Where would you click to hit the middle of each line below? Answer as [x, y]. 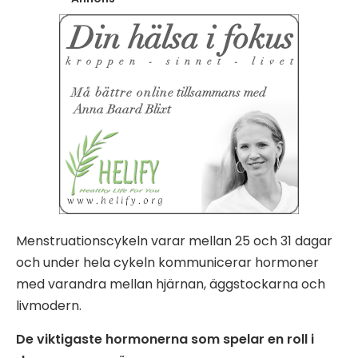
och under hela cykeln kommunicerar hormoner [167, 262]
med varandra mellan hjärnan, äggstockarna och [171, 284]
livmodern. [49, 305]
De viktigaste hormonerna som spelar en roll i [165, 339]
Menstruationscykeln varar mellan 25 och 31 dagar [174, 241]
